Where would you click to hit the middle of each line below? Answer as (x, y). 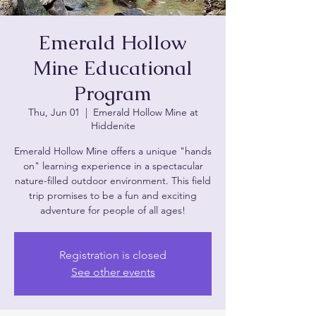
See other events (113, 272)
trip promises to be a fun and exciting (113, 195)
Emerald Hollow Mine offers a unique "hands (113, 151)
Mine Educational (113, 68)
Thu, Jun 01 (54, 112)
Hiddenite (113, 126)
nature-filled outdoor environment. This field (113, 181)
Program (113, 93)
